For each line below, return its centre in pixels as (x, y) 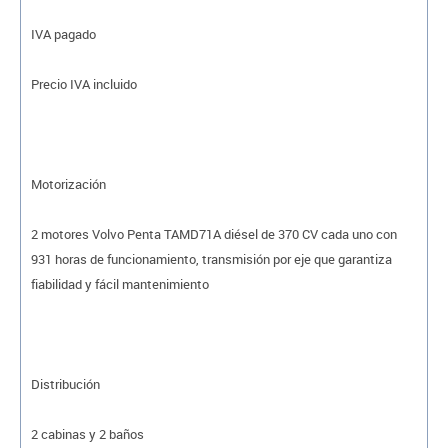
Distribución (65, 383)
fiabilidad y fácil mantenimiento (120, 283)
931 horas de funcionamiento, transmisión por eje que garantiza (211, 258)
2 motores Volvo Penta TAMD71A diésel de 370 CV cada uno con (214, 233)
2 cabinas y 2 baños (87, 433)
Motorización (68, 183)
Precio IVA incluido (84, 83)
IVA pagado (63, 33)
